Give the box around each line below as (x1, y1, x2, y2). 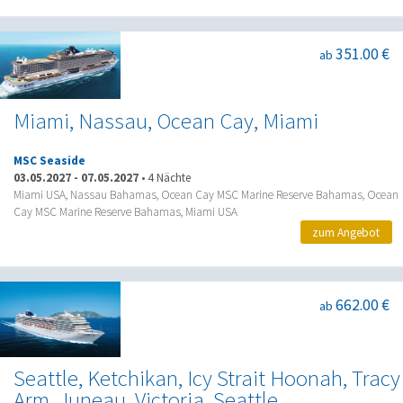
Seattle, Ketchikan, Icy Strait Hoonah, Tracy (13, 364, 400, 393)
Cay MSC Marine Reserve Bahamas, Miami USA (13, 204, 237, 220)
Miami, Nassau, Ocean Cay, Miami (13, 106, 318, 135)
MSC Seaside (13, 153, 85, 169)
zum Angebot (312, 224, 381, 240)
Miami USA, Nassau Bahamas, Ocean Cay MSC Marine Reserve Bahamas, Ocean (13, 187, 399, 203)
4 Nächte (148, 170, 191, 186)
